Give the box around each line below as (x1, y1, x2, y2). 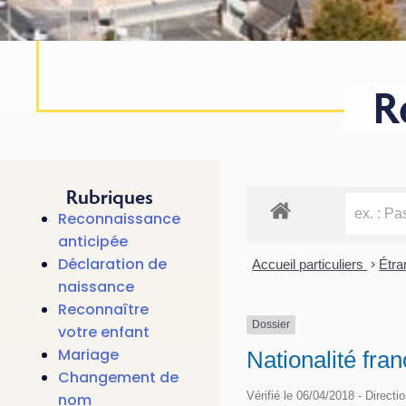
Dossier (251, 318, 290, 332)
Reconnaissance (58, 208, 180, 230)
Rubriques (65, 184, 153, 210)
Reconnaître (58, 299, 149, 321)
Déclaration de (58, 254, 167, 275)
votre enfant (58, 322, 150, 343)
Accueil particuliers (252, 256, 368, 273)
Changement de (58, 367, 179, 389)
